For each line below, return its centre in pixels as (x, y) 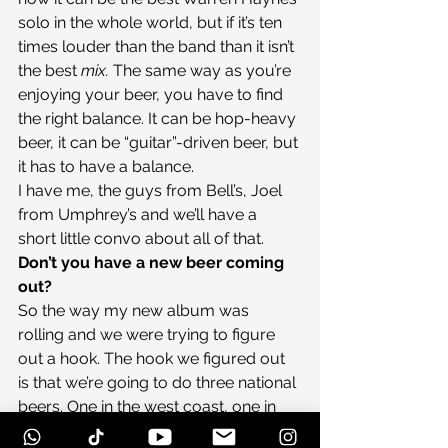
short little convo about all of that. (141, 239)
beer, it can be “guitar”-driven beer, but (160, 143)
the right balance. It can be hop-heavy (159, 119)
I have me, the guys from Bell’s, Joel (152, 191)
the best (49, 71)
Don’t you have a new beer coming (153, 263)
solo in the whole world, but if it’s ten (152, 23)
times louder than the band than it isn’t (158, 47)
